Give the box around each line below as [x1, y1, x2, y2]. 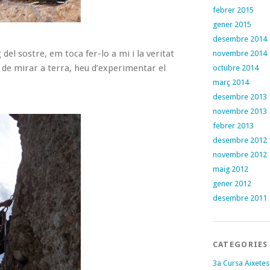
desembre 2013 [212, 92, 267, 101]
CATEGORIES [212, 240, 268, 249]
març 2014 [212, 78, 249, 87]
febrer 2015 [212, 5, 254, 14]
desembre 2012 [212, 136, 267, 145]
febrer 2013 [212, 121, 254, 130]
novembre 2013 [212, 107, 267, 116]
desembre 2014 [212, 34, 267, 43]
